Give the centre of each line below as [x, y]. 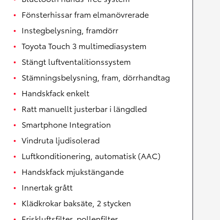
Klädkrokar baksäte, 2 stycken [76, 203]
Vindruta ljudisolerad [61, 140]
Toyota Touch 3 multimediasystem [84, 46]
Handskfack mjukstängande [73, 171]
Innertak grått [47, 187]
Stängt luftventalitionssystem [76, 61]
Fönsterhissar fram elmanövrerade [85, 14]
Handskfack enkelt [55, 93]
